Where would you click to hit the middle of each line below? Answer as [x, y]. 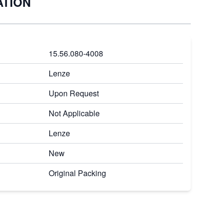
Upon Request [74, 93]
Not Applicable [74, 113]
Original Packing [77, 173]
